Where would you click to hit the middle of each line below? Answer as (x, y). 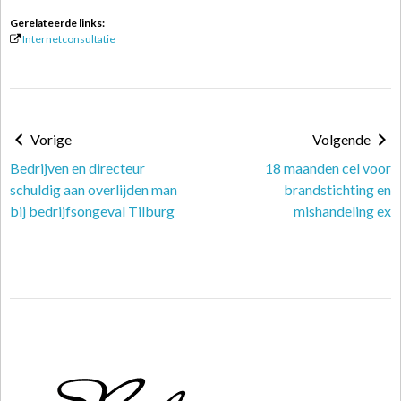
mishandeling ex (342, 211)
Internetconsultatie (69, 39)
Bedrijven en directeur (77, 168)
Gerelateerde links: (57, 23)
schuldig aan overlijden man (94, 189)
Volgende (343, 139)
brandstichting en (337, 189)
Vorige (50, 139)
